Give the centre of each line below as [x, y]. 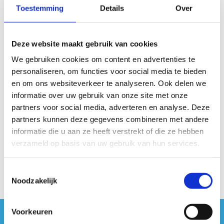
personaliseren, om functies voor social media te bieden [109, 71]
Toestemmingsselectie [40, 170]
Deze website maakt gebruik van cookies [85, 43]
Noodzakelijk [34, 180]
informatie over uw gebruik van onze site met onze [100, 95]
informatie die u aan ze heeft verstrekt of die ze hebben [107, 131]
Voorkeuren [32, 211]
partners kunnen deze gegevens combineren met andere [110, 119]
